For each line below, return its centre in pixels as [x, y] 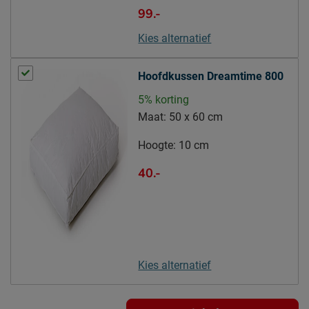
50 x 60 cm [196, 117]
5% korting [164, 100]
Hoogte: [157, 146]
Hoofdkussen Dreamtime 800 [211, 77]
